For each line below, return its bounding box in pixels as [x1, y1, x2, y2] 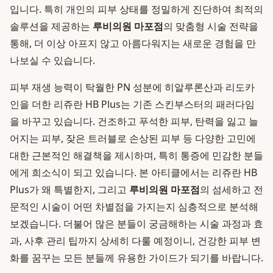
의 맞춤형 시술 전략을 [163, 19, 258, 33]
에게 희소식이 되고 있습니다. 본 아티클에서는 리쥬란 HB [10, 166, 257, 179]
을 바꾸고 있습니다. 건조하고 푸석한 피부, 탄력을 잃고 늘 [10, 115, 258, 128]
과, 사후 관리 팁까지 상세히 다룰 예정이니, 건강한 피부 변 [10, 234, 261, 247]
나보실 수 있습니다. [10, 54, 95, 67]
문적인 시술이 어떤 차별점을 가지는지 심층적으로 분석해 [10, 200, 258, 213]
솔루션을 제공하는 [10, 19, 93, 33]
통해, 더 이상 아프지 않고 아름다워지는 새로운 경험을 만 [10, 37, 256, 50]
